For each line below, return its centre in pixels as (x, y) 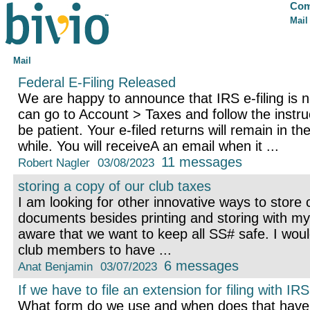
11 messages (202, 162)
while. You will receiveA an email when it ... (148, 146)
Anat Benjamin (55, 267)
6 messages (202, 266)
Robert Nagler (54, 163)
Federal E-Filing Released (97, 83)
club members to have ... (94, 250)
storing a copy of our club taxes (114, 186)
